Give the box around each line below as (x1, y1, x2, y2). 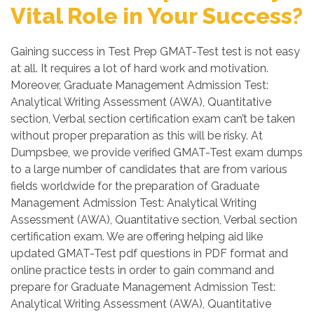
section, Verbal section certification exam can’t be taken (11, 112, 295, 125)
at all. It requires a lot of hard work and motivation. (11, 62, 268, 75)
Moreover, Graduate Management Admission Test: (11, 78, 268, 92)
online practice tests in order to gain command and (11, 264, 274, 277)
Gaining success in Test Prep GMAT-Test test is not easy (11, 45, 300, 58)
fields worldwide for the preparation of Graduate (11, 179, 259, 193)
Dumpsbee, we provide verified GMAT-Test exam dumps (11, 146, 303, 159)
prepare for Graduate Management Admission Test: (11, 280, 275, 294)
